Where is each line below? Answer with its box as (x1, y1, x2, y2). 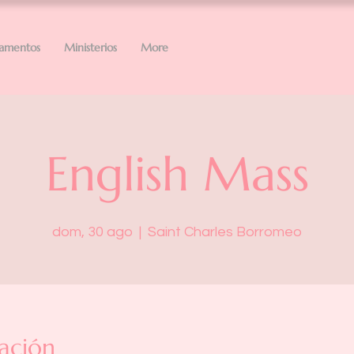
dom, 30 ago (52, 224, 133, 239)
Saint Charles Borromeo (148, 224, 302, 239)
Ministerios (64, 40, 117, 55)
